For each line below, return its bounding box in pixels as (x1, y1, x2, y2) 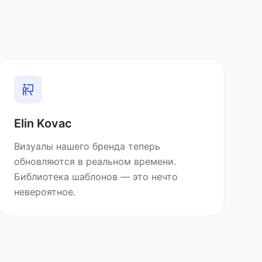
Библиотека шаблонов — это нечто (13, 171, 178, 182)
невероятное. (13, 186, 75, 198)
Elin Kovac (13, 116, 72, 130)
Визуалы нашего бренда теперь (13, 140, 160, 152)
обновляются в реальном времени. (13, 156, 176, 167)
